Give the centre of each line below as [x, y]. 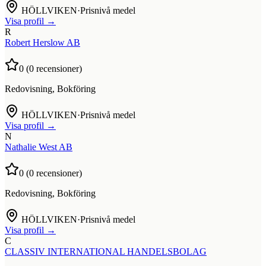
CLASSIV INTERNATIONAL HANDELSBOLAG [106, 251]
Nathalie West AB [39, 147]
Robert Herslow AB [42, 42]
